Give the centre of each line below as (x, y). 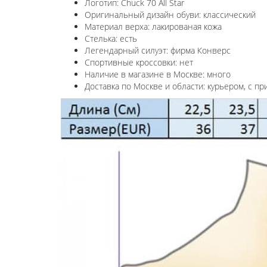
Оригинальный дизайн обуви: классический (170, 14)
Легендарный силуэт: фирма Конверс (158, 50)
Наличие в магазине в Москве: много (158, 74)
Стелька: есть (111, 38)
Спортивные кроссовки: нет (139, 62)
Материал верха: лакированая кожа (154, 26)
